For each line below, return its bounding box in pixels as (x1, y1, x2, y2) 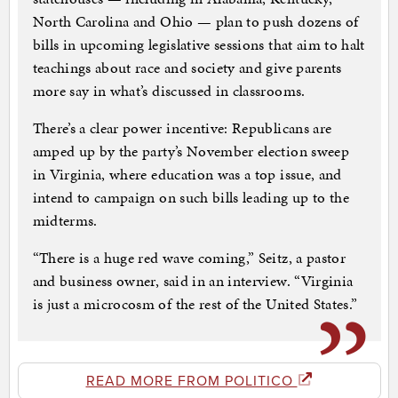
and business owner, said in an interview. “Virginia (32, 270, 354, 292)
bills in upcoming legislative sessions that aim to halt (32, 34, 365, 56)
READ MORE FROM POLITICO (85, 372, 298, 391)
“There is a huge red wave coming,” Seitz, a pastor (32, 247, 346, 269)
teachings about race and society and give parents (32, 57, 342, 79)
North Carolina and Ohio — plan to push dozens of (32, 11, 359, 33)
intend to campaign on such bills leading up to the (32, 187, 350, 209)
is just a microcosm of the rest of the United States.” (32, 293, 358, 315)
